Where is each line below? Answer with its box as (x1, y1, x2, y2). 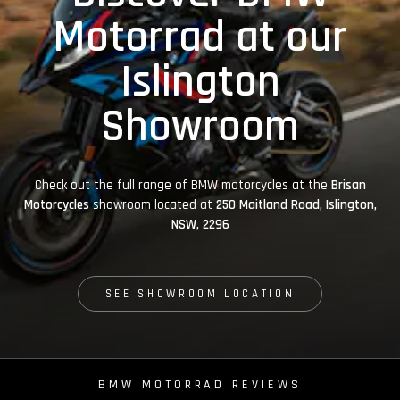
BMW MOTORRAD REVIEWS (98, 377, 302, 394)
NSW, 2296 (171, 216, 229, 233)
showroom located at (92, 196, 216, 213)
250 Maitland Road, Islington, (215, 196, 377, 213)
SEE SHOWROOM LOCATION (104, 286, 296, 301)
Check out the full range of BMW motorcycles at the (34, 177, 331, 194)
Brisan (330, 177, 366, 194)
